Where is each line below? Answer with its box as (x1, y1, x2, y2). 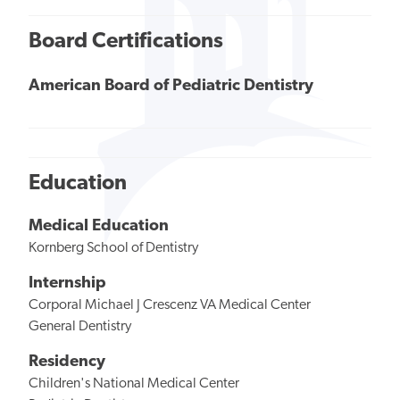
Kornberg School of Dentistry (29, 241, 198, 256)
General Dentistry (29, 320, 131, 335)
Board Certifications (29, 30, 223, 53)
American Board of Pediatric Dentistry (29, 78, 313, 96)
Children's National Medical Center (29, 376, 239, 391)
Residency (29, 353, 105, 371)
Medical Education (29, 218, 169, 236)
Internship (29, 275, 106, 293)
